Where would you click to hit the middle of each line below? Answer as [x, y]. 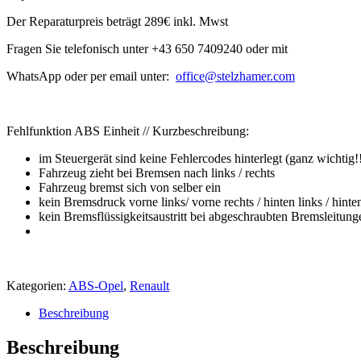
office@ [196, 77]
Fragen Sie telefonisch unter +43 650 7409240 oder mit [147, 49]
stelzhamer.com [256, 77]
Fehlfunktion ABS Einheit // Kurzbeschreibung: [128, 131]
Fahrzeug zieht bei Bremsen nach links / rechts [157, 173]
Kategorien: [37, 286]
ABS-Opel [96, 286]
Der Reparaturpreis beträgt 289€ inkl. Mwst [117, 22]
